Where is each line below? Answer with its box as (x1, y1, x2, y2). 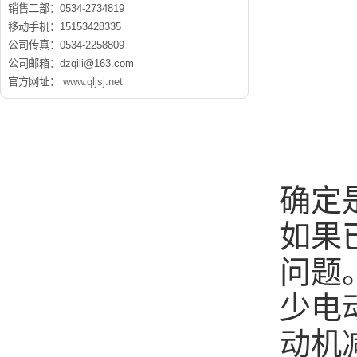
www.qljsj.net (63, 76, 123, 88)
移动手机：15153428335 (8, 21, 121, 33)
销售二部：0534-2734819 (8, 2, 124, 14)
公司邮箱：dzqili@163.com (8, 57, 134, 69)
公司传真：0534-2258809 (8, 39, 124, 51)
